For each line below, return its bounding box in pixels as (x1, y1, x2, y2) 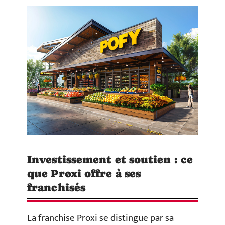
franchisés (27, 181, 85, 194)
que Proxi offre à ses (27, 167, 141, 180)
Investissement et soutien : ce (27, 153, 193, 166)
